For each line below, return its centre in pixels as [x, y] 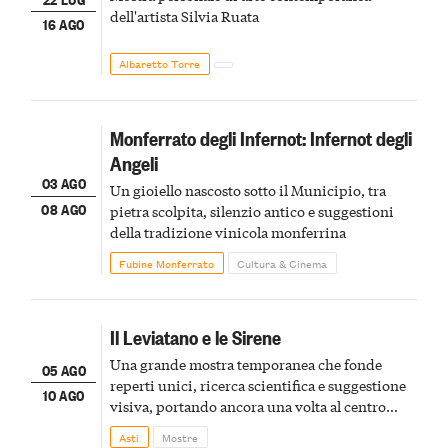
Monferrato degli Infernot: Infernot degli [260, 137]
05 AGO [63, 369]
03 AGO [63, 183]
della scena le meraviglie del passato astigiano [256, 426]
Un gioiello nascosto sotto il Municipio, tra [247, 189]
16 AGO [64, 24]
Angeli [133, 162]
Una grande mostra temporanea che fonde [245, 363]
